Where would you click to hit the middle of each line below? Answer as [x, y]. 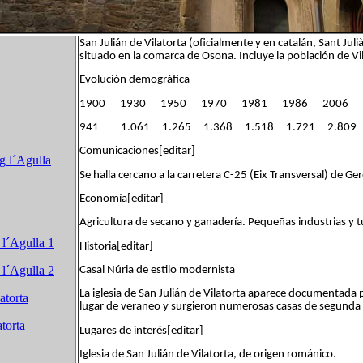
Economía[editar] [122, 199]
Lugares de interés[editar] [141, 331]
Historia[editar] [116, 246]
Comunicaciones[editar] [137, 152]
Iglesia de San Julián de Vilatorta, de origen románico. [208, 354]
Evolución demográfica [135, 80]
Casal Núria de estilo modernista [157, 270]
